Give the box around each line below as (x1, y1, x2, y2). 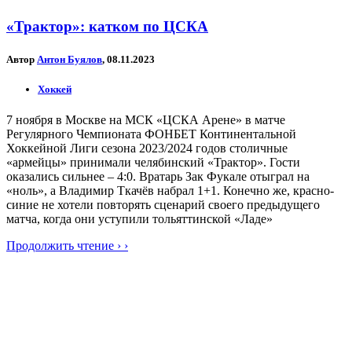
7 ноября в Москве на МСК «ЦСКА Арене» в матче (6, 112, 285, 126)
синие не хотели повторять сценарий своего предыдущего (6, 197, 320, 211)
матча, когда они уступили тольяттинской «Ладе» (6, 211, 273, 225)
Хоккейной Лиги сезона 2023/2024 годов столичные (6, 141, 288, 155)
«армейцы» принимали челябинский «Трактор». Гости (6, 155, 300, 169)
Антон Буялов (37, 53, 102, 65)
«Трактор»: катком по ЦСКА (6, 18, 208, 35)
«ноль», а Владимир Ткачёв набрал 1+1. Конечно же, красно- (6, 183, 334, 197)
